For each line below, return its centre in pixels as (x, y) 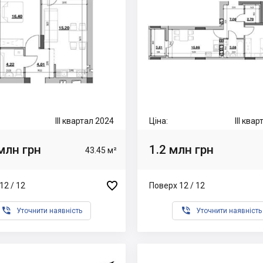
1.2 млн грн (181, 149)
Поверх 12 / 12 (177, 185)
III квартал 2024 (85, 121)
